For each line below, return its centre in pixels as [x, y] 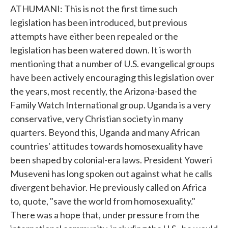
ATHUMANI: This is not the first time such [94, 9]
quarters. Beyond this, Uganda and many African [105, 132]
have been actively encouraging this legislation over [112, 77]
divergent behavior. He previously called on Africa [108, 187]
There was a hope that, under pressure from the [105, 215]
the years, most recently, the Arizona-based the [104, 91]
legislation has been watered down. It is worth [101, 50]
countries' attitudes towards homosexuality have [107, 146]
